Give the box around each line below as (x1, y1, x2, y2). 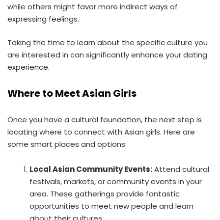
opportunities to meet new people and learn (29, 200, 193, 211)
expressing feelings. (7, 14, 79, 24)
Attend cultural (152, 164, 209, 174)
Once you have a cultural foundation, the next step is (7, 114, 202, 125)
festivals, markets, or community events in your (29, 176, 202, 187)
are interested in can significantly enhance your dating (7, 49, 207, 60)
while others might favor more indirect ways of (7, 1, 178, 12)
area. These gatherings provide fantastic (29, 188, 180, 199)
